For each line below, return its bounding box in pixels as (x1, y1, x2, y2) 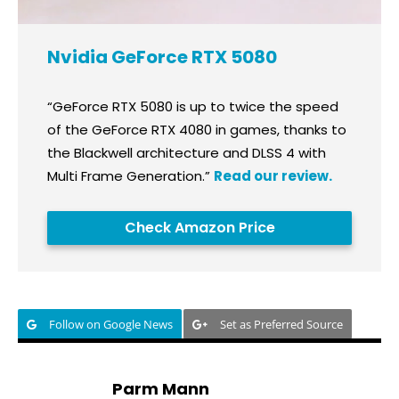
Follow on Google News (49, 316, 173, 333)
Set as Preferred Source (220, 316, 343, 333)
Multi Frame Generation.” (46, 167, 214, 186)
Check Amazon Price (124, 217, 275, 239)
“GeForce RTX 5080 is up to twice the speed (46, 97, 338, 117)
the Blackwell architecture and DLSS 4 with (46, 143, 326, 163)
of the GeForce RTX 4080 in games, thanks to (46, 120, 346, 140)
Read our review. (213, 167, 332, 186)
